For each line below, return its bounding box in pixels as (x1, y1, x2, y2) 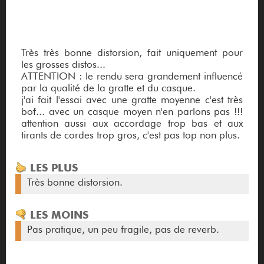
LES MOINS (27, 209, 88, 222)
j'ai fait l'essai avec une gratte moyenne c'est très (21, 94, 243, 106)
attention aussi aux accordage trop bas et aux (21, 117, 243, 130)
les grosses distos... (21, 58, 105, 71)
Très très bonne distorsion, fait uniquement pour (21, 47, 243, 59)
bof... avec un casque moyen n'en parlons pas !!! (21, 105, 243, 118)
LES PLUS (27, 161, 78, 174)
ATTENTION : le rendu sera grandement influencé (21, 70, 243, 82)
